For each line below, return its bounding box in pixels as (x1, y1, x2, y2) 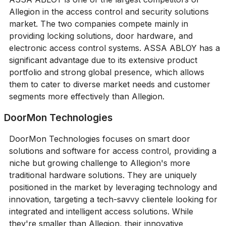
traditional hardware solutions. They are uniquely (9, 170, 197, 180)
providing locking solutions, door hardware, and (9, 31, 193, 41)
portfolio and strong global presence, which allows (9, 67, 204, 77)
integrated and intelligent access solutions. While (9, 206, 193, 216)
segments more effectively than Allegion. (9, 91, 164, 101)
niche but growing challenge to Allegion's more (9, 158, 190, 168)
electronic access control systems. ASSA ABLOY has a (9, 43, 220, 53)
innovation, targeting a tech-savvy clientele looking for (9, 194, 217, 204)
